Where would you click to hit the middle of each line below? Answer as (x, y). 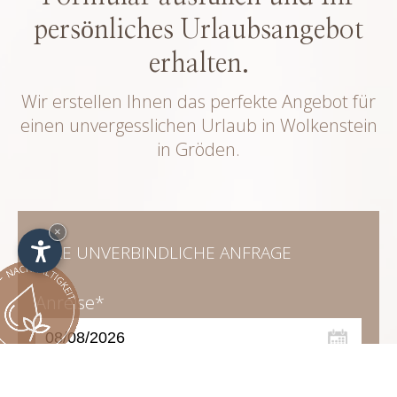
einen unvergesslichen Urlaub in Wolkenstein (198, 125)
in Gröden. (198, 149)
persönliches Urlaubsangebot (198, 30)
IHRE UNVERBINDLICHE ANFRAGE (163, 253)
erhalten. (198, 63)
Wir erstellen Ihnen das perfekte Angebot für (198, 101)
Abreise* (70, 370)
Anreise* (70, 303)
